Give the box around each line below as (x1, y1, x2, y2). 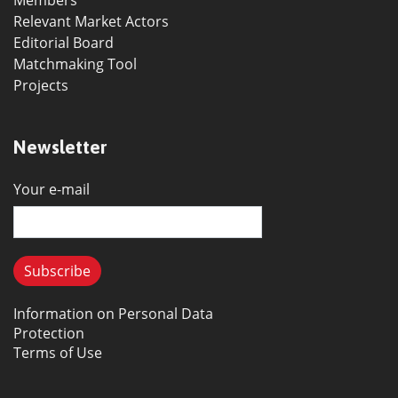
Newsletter (13, 137, 107, 157)
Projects (13, 76, 68, 95)
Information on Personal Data (13, 304, 213, 323)
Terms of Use (13, 343, 102, 362)
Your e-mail (13, 179, 90, 199)
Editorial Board (13, 33, 114, 52)
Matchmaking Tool (13, 54, 137, 74)
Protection (13, 323, 84, 343)
